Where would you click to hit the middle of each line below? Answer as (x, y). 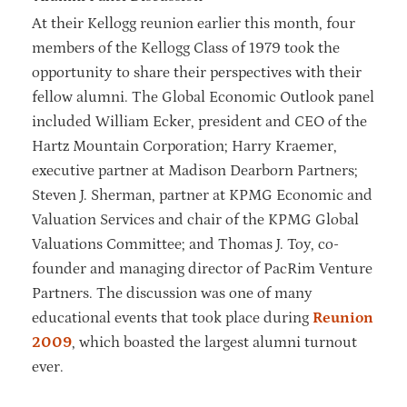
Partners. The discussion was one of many (172, 293)
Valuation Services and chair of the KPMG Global (195, 219)
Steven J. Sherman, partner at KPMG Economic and (202, 195)
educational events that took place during (172, 318)
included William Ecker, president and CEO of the (199, 121)
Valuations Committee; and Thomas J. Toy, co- (185, 244)
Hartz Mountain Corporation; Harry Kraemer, (184, 146)
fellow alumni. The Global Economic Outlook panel (203, 97)
